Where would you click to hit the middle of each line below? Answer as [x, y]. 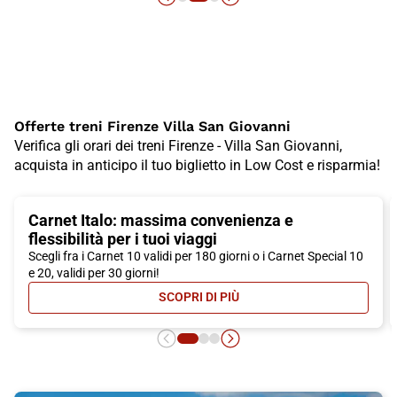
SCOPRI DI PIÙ [198, 297]
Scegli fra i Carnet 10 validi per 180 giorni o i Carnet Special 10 [196, 256]
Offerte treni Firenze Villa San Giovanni [152, 126]
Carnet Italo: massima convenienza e [161, 220]
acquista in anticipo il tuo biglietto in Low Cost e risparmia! [197, 165]
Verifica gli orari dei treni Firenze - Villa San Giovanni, [178, 145]
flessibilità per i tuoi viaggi [123, 238]
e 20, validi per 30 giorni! [94, 272]
